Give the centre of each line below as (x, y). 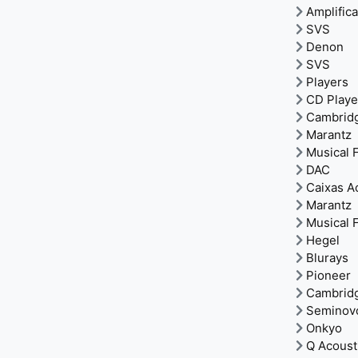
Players (327, 82)
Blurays (327, 258)
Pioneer (328, 275)
